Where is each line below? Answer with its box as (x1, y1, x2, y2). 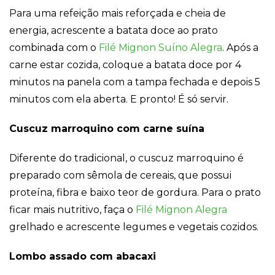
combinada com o (9, 42, 99, 54)
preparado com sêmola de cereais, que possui (9, 169, 231, 182)
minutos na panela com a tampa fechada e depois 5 (9, 76, 260, 88)
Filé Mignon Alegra (136, 204, 227, 216)
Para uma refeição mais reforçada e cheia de (9, 7, 226, 20)
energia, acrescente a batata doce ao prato (9, 25, 218, 37)
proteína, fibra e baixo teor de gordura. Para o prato (9, 187, 261, 199)
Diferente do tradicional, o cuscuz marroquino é (9, 152, 244, 165)
